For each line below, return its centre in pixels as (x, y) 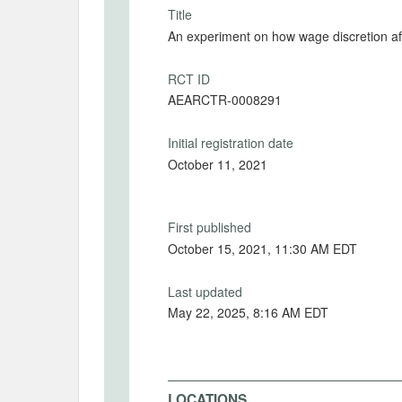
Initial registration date (231, 143)
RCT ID (189, 79)
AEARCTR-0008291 (225, 100)
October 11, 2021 (218, 164)
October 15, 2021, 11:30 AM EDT (262, 248)
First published (210, 227)
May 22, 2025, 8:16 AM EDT (291, 312)
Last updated (205, 291)
